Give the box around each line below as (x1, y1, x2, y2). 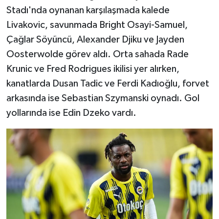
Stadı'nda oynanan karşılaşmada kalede (6, 5, 170, 15)
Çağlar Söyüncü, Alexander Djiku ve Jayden (6, 34, 184, 44)
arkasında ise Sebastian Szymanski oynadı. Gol (6, 93, 199, 103)
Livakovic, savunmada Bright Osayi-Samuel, (6, 20, 188, 30)
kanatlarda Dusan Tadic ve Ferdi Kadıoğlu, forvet (6, 78, 209, 88)
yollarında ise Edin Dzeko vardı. (6, 108, 136, 118)
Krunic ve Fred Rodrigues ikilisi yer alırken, (6, 64, 179, 74)
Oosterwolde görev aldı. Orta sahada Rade (6, 49, 189, 59)
